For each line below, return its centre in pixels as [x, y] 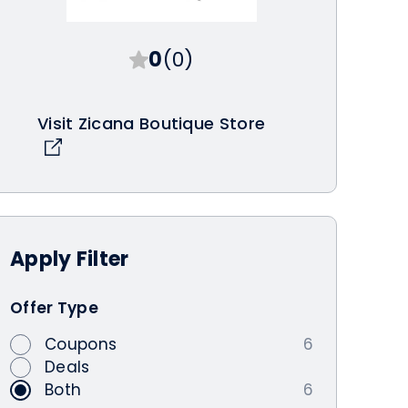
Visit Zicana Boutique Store [152, 123]
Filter [102, 259]
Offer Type [54, 307]
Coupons [81, 344]
